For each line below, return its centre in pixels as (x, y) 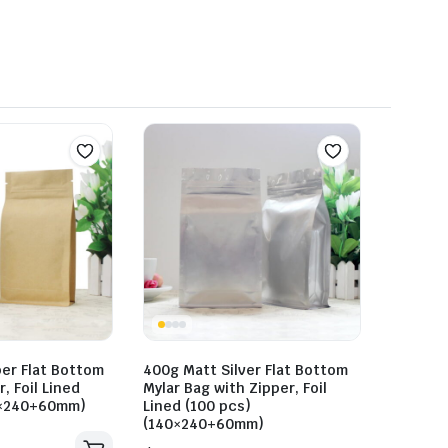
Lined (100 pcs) (197, 406)
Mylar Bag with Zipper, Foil (235, 388)
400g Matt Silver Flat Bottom (245, 370)
